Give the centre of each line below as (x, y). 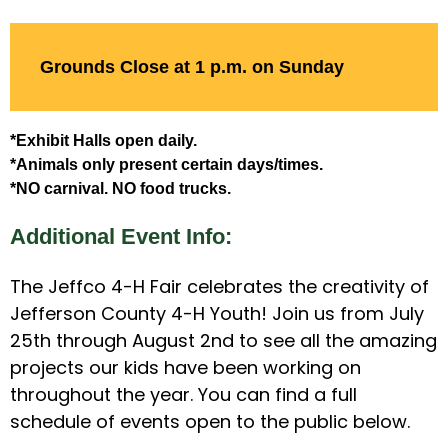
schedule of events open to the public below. (210, 421)
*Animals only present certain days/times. (166, 164)
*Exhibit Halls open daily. (103, 140)
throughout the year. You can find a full (183, 394)
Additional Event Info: (121, 236)
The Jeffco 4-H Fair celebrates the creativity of (219, 286)
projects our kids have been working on (185, 367)
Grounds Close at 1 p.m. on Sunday (192, 66)
